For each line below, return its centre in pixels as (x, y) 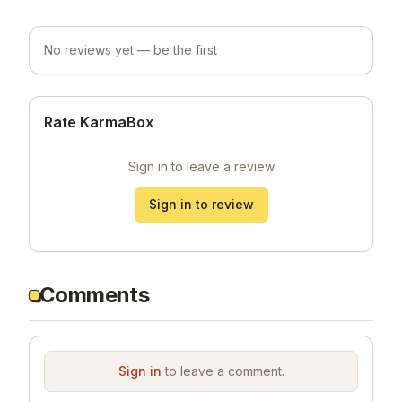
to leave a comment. (223, 371)
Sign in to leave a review (201, 166)
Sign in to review (201, 204)
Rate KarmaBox (99, 122)
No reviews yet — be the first (131, 49)
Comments (95, 294)
